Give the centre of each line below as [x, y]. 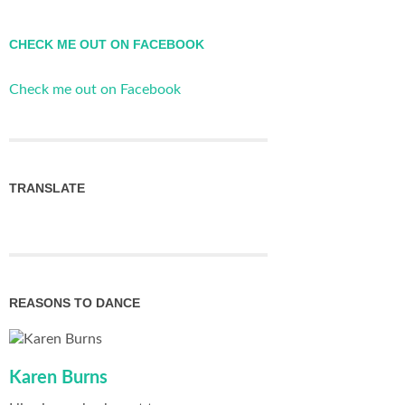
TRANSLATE [47, 188]
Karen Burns [58, 377]
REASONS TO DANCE [75, 302]
